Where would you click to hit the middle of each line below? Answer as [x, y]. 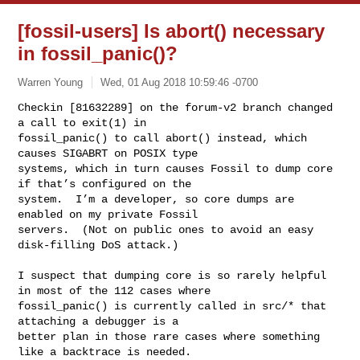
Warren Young [51, 82]
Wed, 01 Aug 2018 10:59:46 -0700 [180, 82]
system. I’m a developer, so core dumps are [156, 199]
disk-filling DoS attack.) [98, 245]
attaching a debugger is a [102, 321]
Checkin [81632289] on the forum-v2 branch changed [176, 107]
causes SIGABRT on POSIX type [111, 153]
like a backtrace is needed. [105, 352]
